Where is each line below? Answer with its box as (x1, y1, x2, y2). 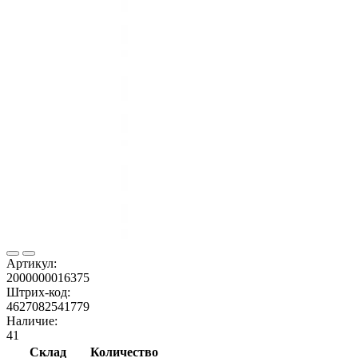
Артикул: (6, 256, 57, 270)
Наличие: (6, 313, 58, 328)
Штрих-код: (6, 284, 70, 299)
